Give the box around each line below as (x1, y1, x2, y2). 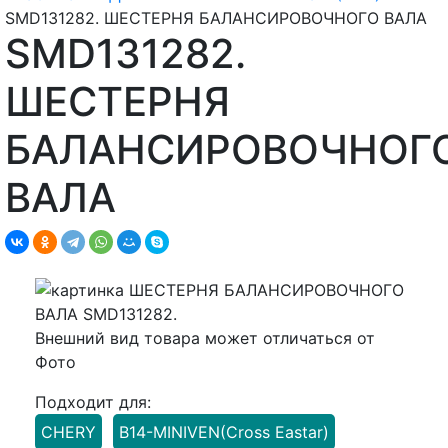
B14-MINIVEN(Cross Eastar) (119, 421, 329, 442)
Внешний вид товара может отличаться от (35, 327, 375, 348)
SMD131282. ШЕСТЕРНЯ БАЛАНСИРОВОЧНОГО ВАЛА (5, 7, 427, 28)
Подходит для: (35, 391, 151, 412)
